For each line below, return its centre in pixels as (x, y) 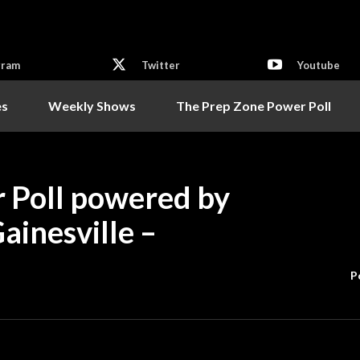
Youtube (318, 65)
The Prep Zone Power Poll (254, 105)
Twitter (160, 65)
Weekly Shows (92, 105)
